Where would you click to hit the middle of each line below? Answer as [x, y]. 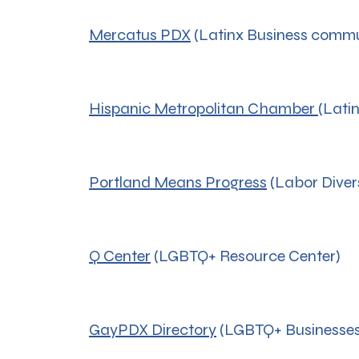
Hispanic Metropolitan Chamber [204, 109]
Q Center [120, 256]
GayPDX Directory [153, 330]
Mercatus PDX [140, 35]
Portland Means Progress [178, 182]
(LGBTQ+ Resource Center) [246, 256]
